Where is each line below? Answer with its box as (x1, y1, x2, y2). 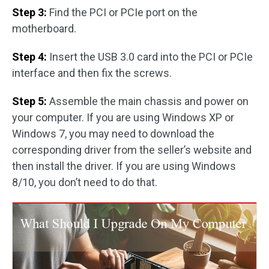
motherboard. (12, 22, 76, 35)
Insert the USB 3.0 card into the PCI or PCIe (47, 50, 253, 63)
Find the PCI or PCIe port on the (47, 6, 198, 19)
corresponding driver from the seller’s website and (12, 144, 252, 156)
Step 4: (12, 50, 47, 63)
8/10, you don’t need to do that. (12, 176, 157, 189)
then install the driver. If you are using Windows (12, 160, 236, 172)
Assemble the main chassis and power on (47, 95, 249, 107)
